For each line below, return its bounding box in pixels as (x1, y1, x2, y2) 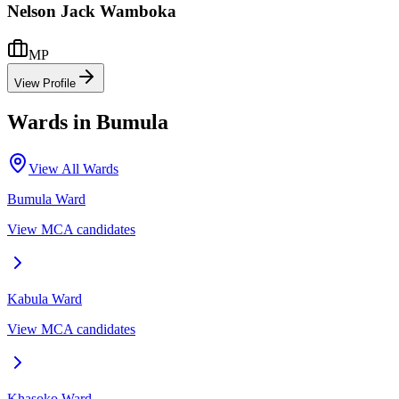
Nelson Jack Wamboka (7, 2, 176, 21)
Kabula (7, 290, 48, 306)
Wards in (7, 110, 96, 134)
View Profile (14, 76, 76, 90)
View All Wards (28, 160, 118, 176)
